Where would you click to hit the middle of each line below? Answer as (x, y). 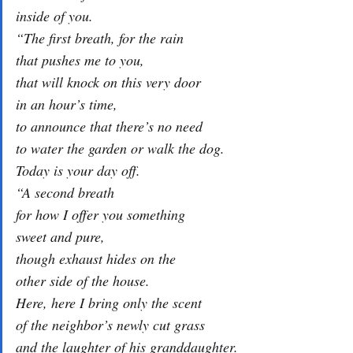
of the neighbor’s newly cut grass (110, 325)
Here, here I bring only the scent (109, 303)
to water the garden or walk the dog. (120, 148)
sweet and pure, (60, 236)
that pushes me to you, (80, 60)
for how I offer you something (100, 214)
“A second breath (65, 192)
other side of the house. (83, 281)
